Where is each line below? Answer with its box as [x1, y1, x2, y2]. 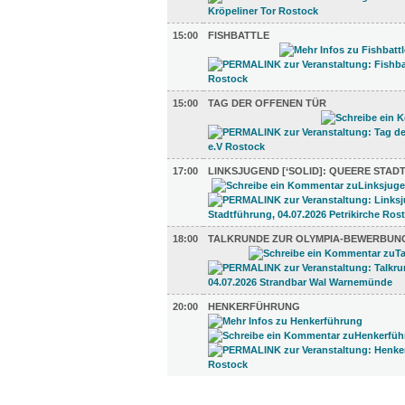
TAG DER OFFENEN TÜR [208, 98, 326, 108]
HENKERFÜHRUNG [208, 301, 300, 312]
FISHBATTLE [208, 30, 269, 41]
